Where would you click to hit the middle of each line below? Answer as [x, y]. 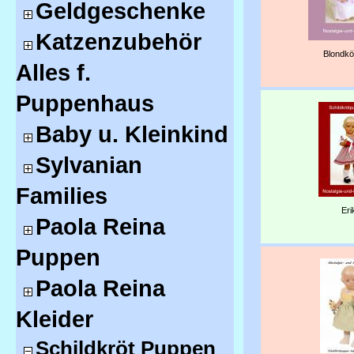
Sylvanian [89, 165]
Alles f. [53, 73]
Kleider [55, 319]
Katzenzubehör [119, 42]
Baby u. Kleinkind [132, 134]
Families [62, 196]
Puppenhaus [85, 104]
